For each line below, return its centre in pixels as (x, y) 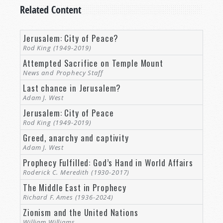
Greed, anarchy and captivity (76, 137)
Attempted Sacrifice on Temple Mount (93, 63)
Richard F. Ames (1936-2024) (68, 197)
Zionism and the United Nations (81, 212)
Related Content (51, 9)
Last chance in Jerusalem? (72, 88)
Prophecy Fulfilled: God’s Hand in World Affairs (108, 162)
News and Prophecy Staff (63, 72)
